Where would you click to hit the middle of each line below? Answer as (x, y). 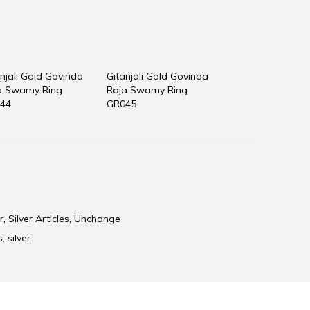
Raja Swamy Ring (147, 90)
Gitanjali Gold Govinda (157, 76)
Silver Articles (39, 219)
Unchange (97, 219)
